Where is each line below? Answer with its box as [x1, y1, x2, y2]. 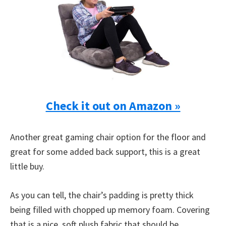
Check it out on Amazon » [45, 98, 181, 114]
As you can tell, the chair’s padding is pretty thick [10, 189, 194, 201]
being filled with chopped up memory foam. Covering [10, 204, 210, 215]
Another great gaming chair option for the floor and [10, 131, 206, 143]
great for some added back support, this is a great [10, 146, 200, 157]
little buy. [10, 160, 44, 172]
